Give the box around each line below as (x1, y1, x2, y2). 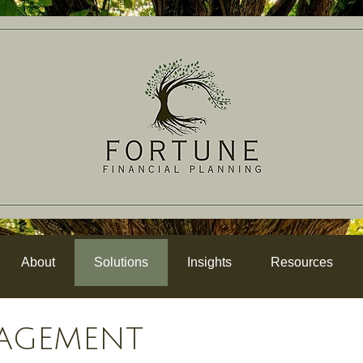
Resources (270, 255, 333, 269)
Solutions (93, 255, 148, 269)
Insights (186, 255, 232, 269)
